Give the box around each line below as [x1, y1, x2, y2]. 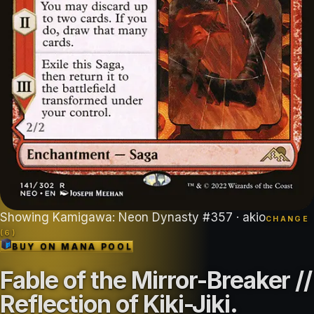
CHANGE [266, 214, 309, 224]
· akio [233, 210, 266, 225]
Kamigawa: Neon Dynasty [53, 210, 199, 225]
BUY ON [12, 241, 62, 252]
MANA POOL [61, 241, 133, 252]
